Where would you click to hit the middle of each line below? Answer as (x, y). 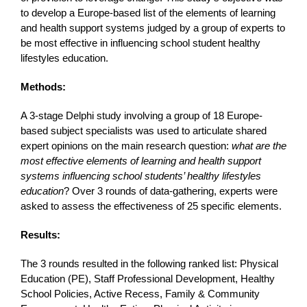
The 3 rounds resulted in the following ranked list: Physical (149, 264)
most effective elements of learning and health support (140, 161)
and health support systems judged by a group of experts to (152, 28)
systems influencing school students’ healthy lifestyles (140, 176)
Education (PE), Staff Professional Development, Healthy (147, 279)
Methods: (43, 87)
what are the (259, 146)
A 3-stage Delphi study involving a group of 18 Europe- (141, 116)
